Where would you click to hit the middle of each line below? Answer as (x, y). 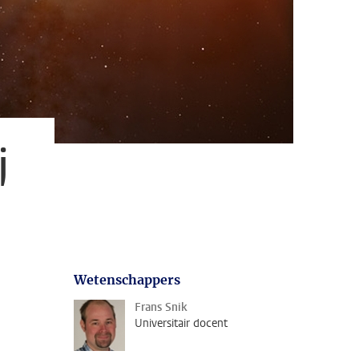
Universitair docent (181, 323)
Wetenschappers (127, 280)
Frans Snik (161, 307)
